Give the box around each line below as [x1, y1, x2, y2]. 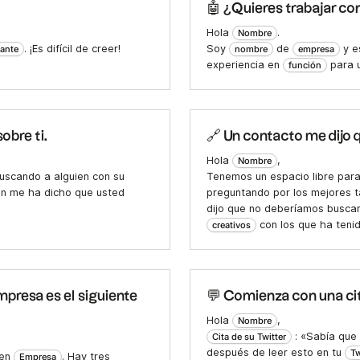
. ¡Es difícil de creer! [24, 43, 121, 55]
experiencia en [207, 59, 283, 72]
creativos [212, 219, 251, 231]
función [288, 59, 321, 72]
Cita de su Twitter [212, 331, 286, 343]
